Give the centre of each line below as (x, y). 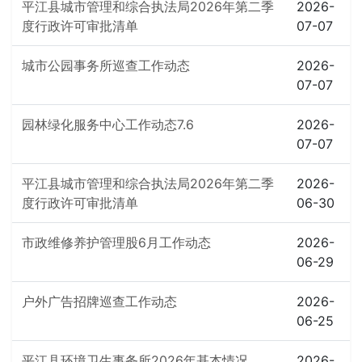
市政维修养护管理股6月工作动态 (116, 242)
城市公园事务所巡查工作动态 (106, 65)
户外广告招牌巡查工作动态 (99, 301)
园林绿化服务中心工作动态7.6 (108, 124)
